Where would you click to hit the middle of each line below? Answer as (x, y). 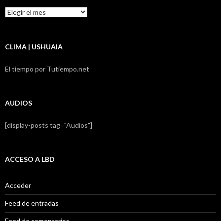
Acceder (18, 185)
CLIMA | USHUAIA (34, 46)
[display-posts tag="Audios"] (49, 125)
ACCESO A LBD (30, 159)
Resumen (19, 10)
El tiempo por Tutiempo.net (47, 69)
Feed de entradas (32, 203)
